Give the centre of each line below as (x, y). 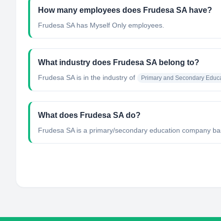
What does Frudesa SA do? (89, 115)
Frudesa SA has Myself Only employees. (101, 25)
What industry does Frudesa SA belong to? (119, 62)
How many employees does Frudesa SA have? (125, 10)
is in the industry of (105, 77)
